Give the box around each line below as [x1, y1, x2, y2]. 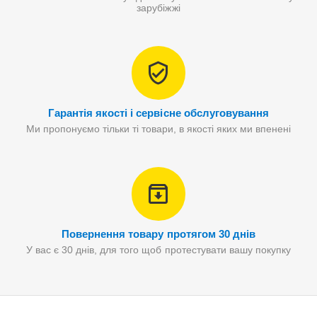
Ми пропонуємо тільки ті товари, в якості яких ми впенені [25, 123, 292, 134]
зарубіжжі [137, 2, 180, 13]
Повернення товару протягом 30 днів [62, 228, 255, 240]
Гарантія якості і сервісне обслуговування [48, 107, 269, 119]
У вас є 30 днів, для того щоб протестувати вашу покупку [26, 244, 291, 255]
